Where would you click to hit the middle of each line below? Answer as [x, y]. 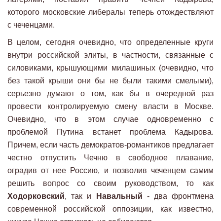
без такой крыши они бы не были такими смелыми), [110, 80]
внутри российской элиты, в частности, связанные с [110, 55]
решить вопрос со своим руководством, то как [110, 183]
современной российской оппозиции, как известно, [110, 209]
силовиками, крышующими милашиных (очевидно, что [110, 68]
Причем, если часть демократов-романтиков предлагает [110, 145]
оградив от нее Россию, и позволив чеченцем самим [110, 170]
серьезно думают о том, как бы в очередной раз [110, 93]
